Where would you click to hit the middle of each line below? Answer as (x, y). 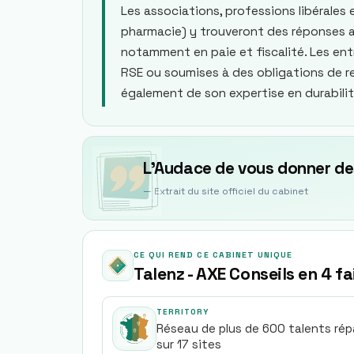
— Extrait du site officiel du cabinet (226, 191)
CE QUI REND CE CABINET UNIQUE (213, 255)
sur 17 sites (189, 344)
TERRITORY (183, 312)
